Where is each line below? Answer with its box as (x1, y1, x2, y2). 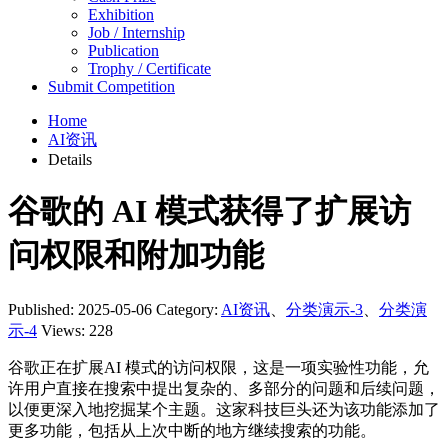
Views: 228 (41, 321, 113, 339)
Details (48, 150, 92, 168)
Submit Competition (48, 77, 175, 95)
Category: (156, 300, 221, 318)
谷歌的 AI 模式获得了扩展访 (8, 193, 411, 230)
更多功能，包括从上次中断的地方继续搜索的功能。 (8, 421, 376, 439)
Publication (88, 41, 159, 59)
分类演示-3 (286, 300, 363, 318)
